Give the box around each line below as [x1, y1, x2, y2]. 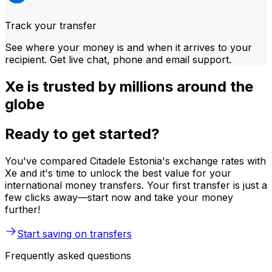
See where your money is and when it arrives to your [5, 41, 252, 53]
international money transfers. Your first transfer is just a [5, 178, 267, 191]
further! [5, 203, 40, 216]
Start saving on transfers [17, 227, 132, 240]
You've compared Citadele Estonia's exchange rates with [5, 154, 266, 167]
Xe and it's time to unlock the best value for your [5, 166, 231, 179]
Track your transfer [5, 19, 97, 32]
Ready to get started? [5, 124, 160, 143]
